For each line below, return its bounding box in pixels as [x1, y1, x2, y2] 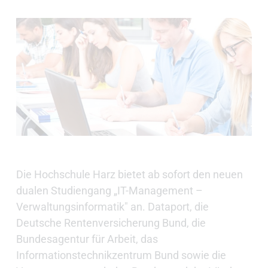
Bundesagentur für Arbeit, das [16, 233, 158, 246]
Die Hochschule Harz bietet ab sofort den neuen [16, 168, 243, 181]
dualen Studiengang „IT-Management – [16, 184, 203, 197]
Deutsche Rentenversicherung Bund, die [16, 217, 206, 230]
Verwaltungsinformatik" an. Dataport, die [16, 200, 209, 214]
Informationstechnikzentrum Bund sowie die [16, 249, 226, 262]
